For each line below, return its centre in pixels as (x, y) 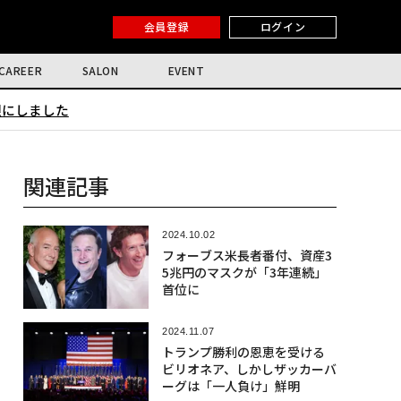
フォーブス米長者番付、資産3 (247, 255)
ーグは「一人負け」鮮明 (230, 386)
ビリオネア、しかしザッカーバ (249, 369)
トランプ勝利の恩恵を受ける (243, 352)
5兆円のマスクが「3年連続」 (244, 272)
